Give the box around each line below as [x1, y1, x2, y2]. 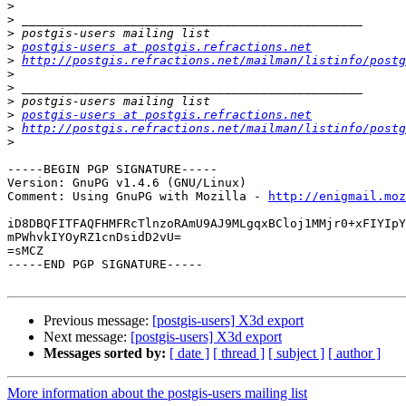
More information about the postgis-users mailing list [7, 385, 307, 401]
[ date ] [169, 345, 209, 362]
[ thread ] [213, 345, 265, 362]
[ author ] [328, 345, 381, 362]
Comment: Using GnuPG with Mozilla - [7, 189, 268, 204]
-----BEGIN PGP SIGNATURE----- [7, 162, 217, 177]
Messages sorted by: [43, 345, 166, 362]
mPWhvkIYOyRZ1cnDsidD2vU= [7, 230, 181, 245]
